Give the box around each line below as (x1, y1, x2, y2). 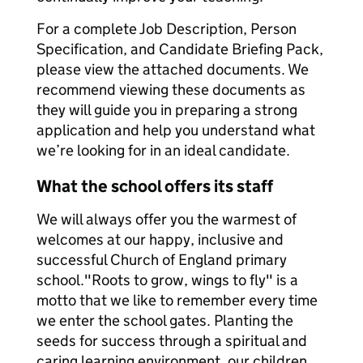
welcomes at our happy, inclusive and (36, 230, 284, 249)
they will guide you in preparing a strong (36, 100, 297, 119)
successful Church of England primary (36, 250, 287, 269)
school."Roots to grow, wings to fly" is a (36, 271, 298, 289)
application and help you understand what (36, 121, 315, 139)
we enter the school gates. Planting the (36, 311, 293, 330)
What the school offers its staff (36, 176, 273, 197)
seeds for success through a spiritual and (36, 331, 307, 350)
